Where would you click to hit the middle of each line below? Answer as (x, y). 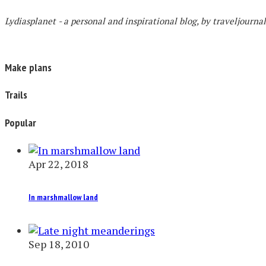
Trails (16, 95)
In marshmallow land (63, 197)
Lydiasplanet (31, 20)
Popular (20, 123)
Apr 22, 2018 (58, 164)
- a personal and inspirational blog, (129, 20)
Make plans (28, 67)
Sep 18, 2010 (59, 244)
